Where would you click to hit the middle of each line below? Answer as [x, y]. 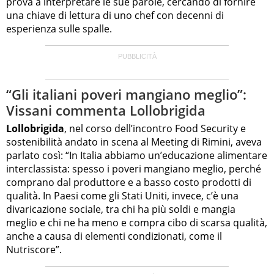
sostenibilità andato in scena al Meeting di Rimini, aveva [134, 142]
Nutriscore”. [34, 249]
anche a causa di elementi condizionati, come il [114, 236]
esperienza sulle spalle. [59, 29]
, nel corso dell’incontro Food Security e [155, 128]
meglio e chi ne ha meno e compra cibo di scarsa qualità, [137, 222]
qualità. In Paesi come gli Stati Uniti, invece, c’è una [122, 195]
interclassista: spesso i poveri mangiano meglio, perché [134, 168]
